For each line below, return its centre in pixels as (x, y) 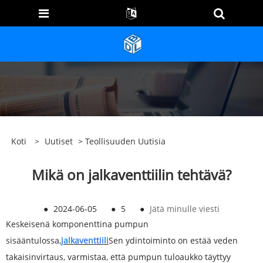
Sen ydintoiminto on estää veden (173, 241)
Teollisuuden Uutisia (125, 141)
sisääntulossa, (33, 241)
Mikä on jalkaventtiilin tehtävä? (131, 175)
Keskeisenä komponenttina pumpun (77, 224)
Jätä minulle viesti (185, 209)
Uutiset (58, 141)
